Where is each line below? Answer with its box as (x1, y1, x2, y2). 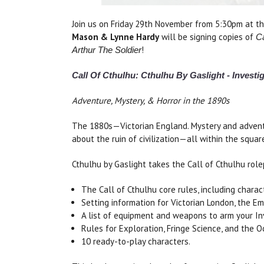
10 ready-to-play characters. (81, 236, 191, 247)
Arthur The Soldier (72, 45, 141, 55)
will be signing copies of (159, 31, 256, 43)
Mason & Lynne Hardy (72, 31, 159, 43)
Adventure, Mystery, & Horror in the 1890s (72, 95, 229, 107)
